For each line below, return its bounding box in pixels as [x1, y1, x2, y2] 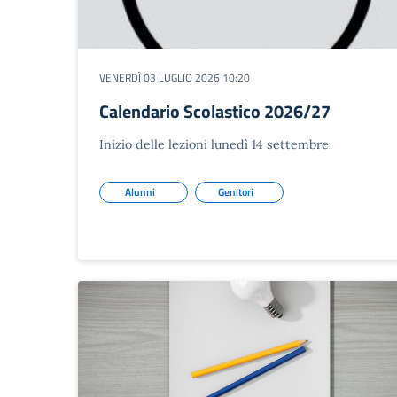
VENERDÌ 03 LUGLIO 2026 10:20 [99, 69, 250, 86]
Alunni [125, 183, 155, 200]
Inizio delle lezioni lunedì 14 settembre [99, 136, 329, 152]
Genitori [218, 183, 253, 200]
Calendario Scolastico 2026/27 [99, 97, 331, 125]
